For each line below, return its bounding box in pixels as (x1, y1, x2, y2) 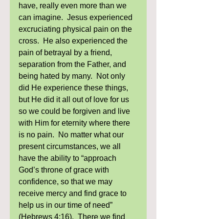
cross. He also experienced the (19, 37, 130, 45)
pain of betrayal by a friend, (19, 48, 114, 57)
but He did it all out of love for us (19, 95, 131, 104)
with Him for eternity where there (19, 119, 132, 127)
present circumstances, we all (19, 142, 123, 151)
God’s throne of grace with (19, 166, 111, 174)
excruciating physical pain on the (19, 25, 134, 33)
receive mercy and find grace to (19, 189, 129, 197)
